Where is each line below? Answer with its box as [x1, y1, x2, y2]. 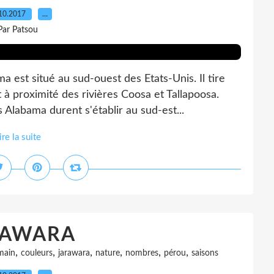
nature [95, 249, 120, 257]
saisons [191, 249, 218, 257]
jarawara [58, 249, 90, 257]
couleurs [21, 249, 53, 257]
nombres [125, 249, 158, 257]
